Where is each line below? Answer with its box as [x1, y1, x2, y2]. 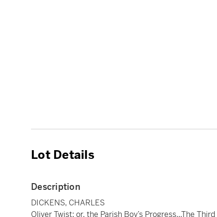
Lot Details [31, 148, 94, 163]
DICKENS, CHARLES [31, 198, 105, 208]
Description [31, 181, 80, 193]
